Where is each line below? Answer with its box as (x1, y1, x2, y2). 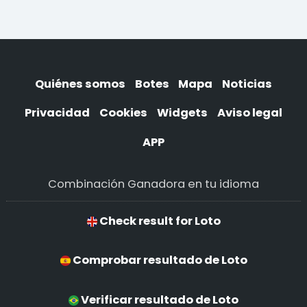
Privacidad (25, 105, 90, 121)
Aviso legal (217, 105, 282, 121)
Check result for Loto (97, 212, 221, 229)
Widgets (156, 105, 208, 121)
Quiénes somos (34, 75, 125, 92)
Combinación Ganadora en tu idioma (48, 176, 259, 193)
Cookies (99, 105, 148, 121)
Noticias (222, 75, 273, 92)
